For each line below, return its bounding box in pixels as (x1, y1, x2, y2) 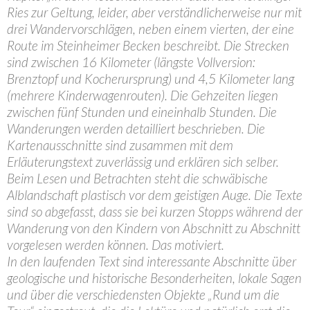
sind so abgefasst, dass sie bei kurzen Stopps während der (7, 203, 302, 219)
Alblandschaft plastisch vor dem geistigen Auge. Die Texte (7, 187, 302, 203)
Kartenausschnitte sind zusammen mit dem (7, 137, 233, 153)
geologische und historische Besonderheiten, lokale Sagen (7, 270, 302, 286)
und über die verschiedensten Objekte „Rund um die (7, 286, 280, 302)
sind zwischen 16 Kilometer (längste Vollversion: (7, 54, 255, 70)
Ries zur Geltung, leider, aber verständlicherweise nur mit (7, 4, 302, 20)
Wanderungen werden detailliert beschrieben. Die (7, 120, 265, 136)
